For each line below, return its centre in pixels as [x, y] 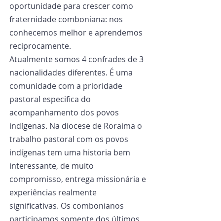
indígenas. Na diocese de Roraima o [77, 126]
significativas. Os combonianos [68, 206]
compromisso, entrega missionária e [79, 179]
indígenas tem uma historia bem [71, 152]
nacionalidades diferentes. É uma [72, 73]
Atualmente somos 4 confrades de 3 [77, 59]
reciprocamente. [40, 46]
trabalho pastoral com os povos [70, 139]
